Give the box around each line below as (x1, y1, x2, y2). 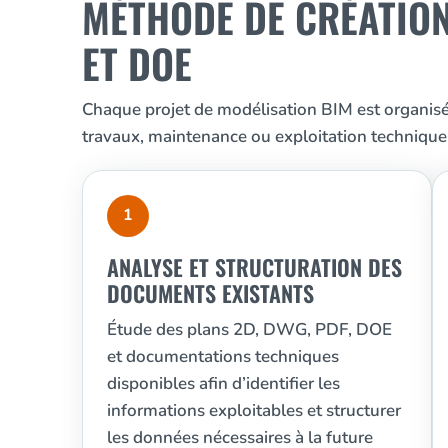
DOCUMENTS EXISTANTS (107, 276, 314, 309)
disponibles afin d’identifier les (107, 371, 340, 395)
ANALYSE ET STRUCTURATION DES (107, 250, 402, 283)
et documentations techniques (107, 344, 339, 368)
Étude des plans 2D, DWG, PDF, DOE (107, 317, 392, 341)
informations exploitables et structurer (107, 398, 401, 422)
